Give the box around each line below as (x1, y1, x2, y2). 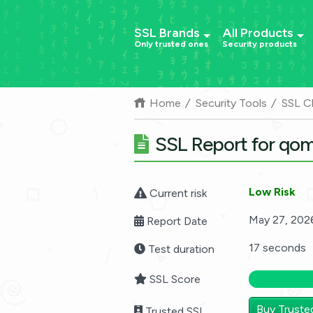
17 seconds (249, 241, 306, 254)
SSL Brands (134, 25, 200, 41)
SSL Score (147, 272, 201, 286)
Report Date (144, 214, 208, 228)
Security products (222, 39, 297, 49)
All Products (222, 25, 293, 41)
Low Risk (249, 185, 296, 198)
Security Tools (196, 96, 267, 110)
